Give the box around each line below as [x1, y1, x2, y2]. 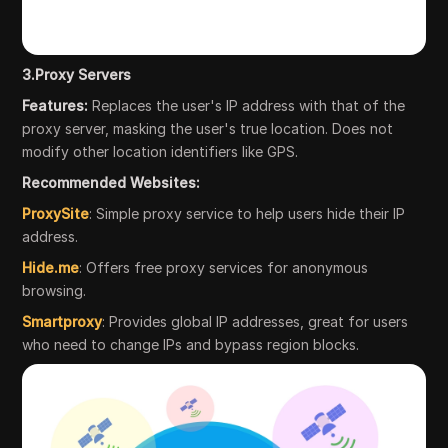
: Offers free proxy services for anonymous [79, 258, 369, 276]
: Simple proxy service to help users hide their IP [89, 204, 406, 222]
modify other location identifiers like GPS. [22, 142, 299, 160]
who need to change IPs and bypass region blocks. [22, 335, 360, 353]
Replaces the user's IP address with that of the [88, 96, 406, 114]
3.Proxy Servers [22, 65, 132, 83]
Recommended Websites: [22, 173, 201, 191]
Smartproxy [22, 312, 103, 330]
